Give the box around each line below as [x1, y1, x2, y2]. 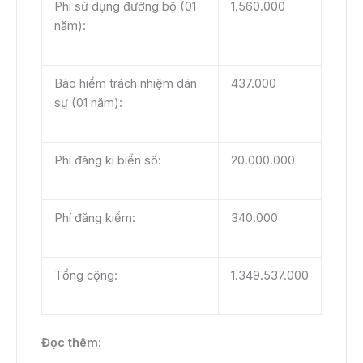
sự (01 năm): [53, 96, 122, 111]
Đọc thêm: [41, 335, 101, 351]
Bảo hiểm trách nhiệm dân [53, 76, 197, 92]
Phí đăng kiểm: [53, 211, 135, 226]
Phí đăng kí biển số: [53, 153, 161, 169]
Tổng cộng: [53, 268, 117, 284]
